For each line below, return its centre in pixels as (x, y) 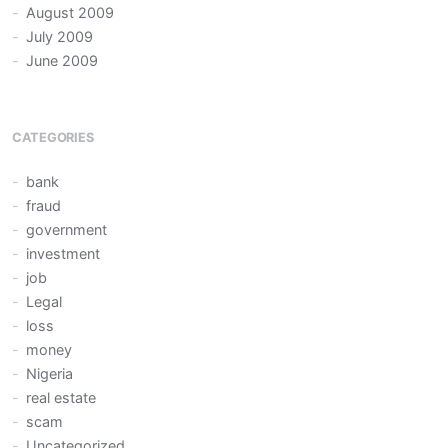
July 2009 (60, 37)
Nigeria (50, 373)
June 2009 (62, 61)
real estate (61, 397)
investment (63, 253)
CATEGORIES (53, 138)
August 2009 (70, 13)
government (67, 229)
